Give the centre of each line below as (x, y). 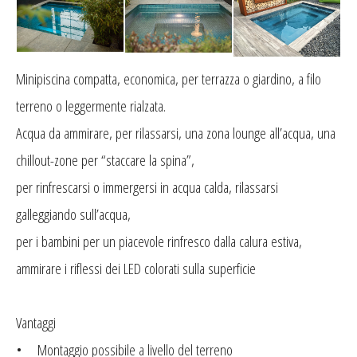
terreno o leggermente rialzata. (91, 106)
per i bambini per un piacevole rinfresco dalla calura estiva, (159, 241)
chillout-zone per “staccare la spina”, (105, 160)
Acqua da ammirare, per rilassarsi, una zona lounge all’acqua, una (176, 133)
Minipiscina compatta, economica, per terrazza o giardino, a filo (169, 79)
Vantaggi (36, 323)
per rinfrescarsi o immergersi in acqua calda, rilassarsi (147, 187)
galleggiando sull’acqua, (73, 214)
